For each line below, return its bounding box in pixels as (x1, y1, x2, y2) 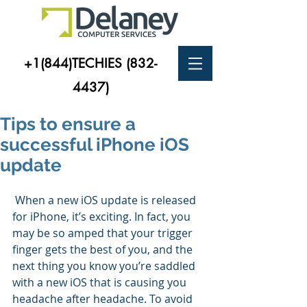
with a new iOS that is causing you (12, 275, 189, 290)
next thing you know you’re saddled (12, 258, 198, 273)
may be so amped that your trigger (12, 225, 195, 241)
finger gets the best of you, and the (12, 242, 195, 257)
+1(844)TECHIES (24, 55, 126, 72)
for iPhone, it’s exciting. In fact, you (12, 209, 193, 224)
